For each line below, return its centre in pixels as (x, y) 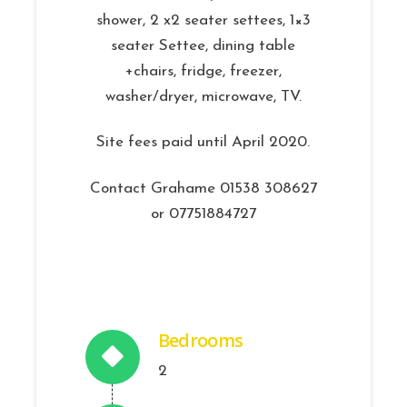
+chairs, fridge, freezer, (203, 72)
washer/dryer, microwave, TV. (203, 97)
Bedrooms (200, 341)
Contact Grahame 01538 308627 (203, 188)
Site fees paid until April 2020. (203, 143)
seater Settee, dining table (203, 46)
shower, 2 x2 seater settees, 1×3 (203, 21)
